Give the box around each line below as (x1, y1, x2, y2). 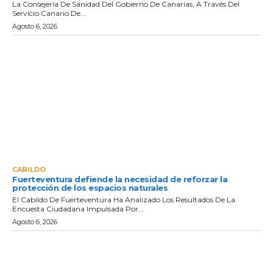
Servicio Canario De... (12, 9, 86, 18)
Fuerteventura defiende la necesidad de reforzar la (12, 174, 227, 184)
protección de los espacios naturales (12, 182, 168, 193)
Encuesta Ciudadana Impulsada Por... (12, 204, 144, 213)
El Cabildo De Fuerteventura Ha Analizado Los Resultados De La (12, 194, 235, 204)
